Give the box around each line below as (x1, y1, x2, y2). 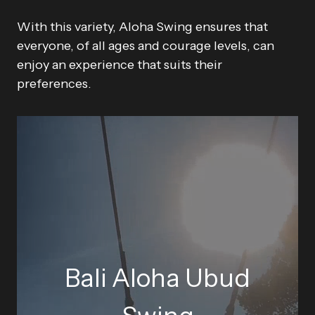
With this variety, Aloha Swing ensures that (17, 19, 268, 34)
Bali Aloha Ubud (65, 262, 250, 293)
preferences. (17, 76, 91, 91)
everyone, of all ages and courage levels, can (17, 38, 274, 53)
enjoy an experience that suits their (17, 57, 222, 72)
